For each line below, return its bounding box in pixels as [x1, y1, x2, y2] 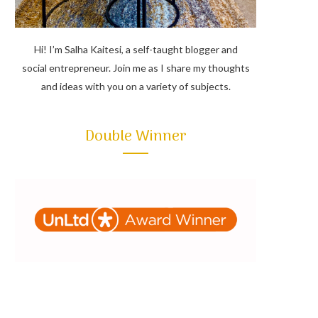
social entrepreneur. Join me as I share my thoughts [21, 62, 250, 75]
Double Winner [84, 124, 187, 150]
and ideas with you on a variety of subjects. [40, 80, 231, 93]
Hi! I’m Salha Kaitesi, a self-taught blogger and [33, 43, 238, 56]
